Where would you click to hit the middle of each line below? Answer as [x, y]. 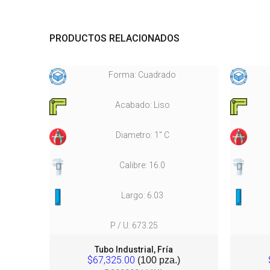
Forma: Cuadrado [142, 75]
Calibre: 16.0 [142, 165]
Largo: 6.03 [142, 195]
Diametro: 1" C [142, 135]
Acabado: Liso [142, 105]
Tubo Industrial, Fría [134, 250]
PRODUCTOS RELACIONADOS [115, 38]
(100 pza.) [158, 260]
